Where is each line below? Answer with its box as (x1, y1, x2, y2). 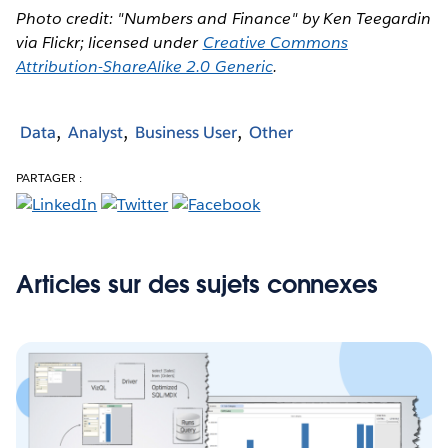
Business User (135, 122, 237, 144)
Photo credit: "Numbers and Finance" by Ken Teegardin (16, 7, 431, 29)
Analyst (68, 122, 123, 144)
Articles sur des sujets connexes (16, 268, 378, 300)
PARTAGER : (16, 168, 83, 186)
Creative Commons (202, 31, 348, 53)
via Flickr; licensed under (16, 31, 203, 53)
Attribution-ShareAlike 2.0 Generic (16, 55, 273, 77)
